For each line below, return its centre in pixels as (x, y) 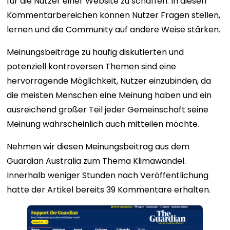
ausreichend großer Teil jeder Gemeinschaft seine (108, 110)
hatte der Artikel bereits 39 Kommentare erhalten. (109, 190)
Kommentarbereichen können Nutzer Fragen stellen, (114, 15)
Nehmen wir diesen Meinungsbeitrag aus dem (98, 147)
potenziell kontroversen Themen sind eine (92, 67)
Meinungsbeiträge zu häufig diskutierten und (95, 52)
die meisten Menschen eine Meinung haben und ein (109, 95)
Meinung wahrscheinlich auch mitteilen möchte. (103, 124)
